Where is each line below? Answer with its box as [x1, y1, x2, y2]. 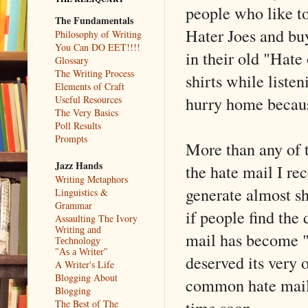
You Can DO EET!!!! [55, 40, 140, 54]
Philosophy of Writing [55, 27, 142, 41]
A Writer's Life [55, 257, 114, 271]
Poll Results [55, 118, 101, 132]
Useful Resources [55, 92, 122, 106]
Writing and [55, 224, 101, 235]
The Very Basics [55, 105, 118, 119]
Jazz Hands [55, 157, 102, 173]
